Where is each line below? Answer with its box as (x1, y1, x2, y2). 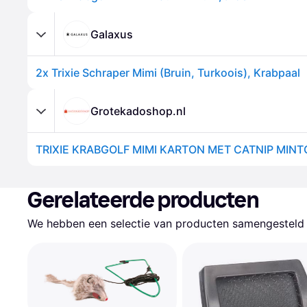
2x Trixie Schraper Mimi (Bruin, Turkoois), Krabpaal (36, 66, 300, 79)
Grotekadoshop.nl (90, 103, 186, 118)
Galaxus (90, 27, 133, 41)
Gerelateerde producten (27, 187, 259, 213)
